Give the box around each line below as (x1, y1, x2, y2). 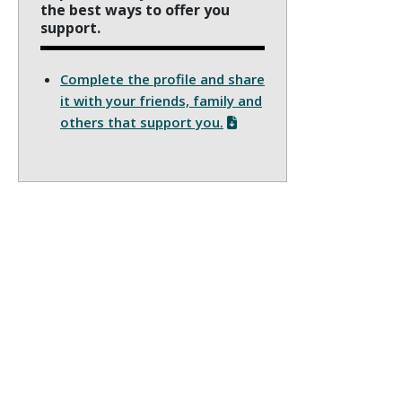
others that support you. (60, 112, 223, 131)
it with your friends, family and (60, 91, 262, 109)
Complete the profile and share (60, 69, 265, 88)
